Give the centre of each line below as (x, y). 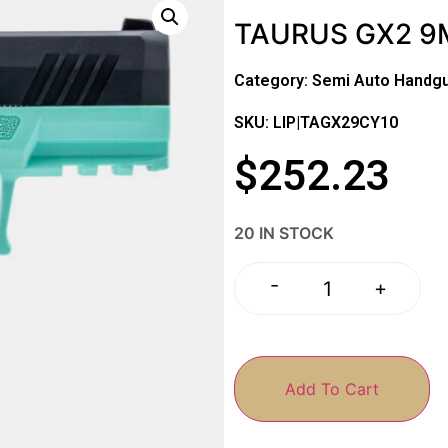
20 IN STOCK (284, 233)
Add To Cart (332, 388)
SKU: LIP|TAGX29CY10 (316, 122)
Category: (273, 80)
